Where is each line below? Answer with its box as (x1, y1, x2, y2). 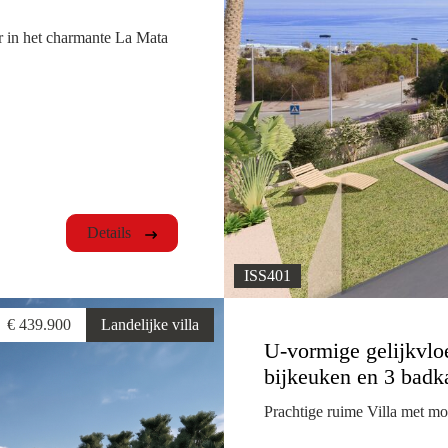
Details (86, 224, 135, 242)
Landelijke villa (101, 316, 199, 334)
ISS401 (244, 267, 291, 285)
